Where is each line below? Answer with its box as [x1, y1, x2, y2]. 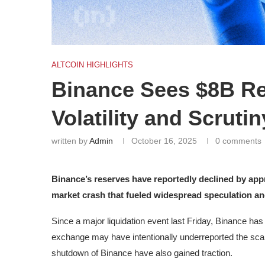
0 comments [215, 135, 261, 146]
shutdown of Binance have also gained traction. [51, 247, 232, 258]
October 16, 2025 [131, 135, 197, 146]
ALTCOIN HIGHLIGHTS [51, 60, 133, 69]
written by [51, 135, 89, 146]
